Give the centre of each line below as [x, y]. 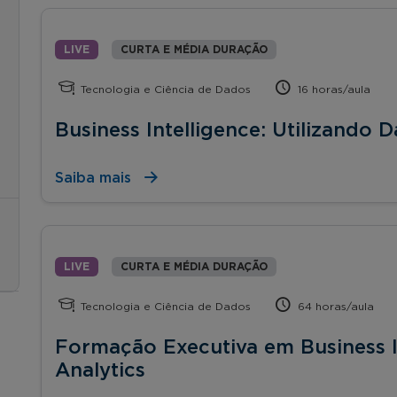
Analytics [100, 370]
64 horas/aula [335, 306]
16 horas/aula [333, 89]
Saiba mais [93, 178]
